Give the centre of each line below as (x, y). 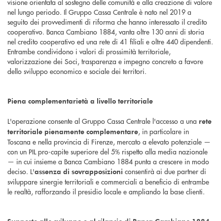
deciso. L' (21, 171)
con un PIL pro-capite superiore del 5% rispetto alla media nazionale (108, 152)
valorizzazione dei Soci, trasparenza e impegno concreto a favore (105, 61)
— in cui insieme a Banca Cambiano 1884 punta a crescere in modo (108, 162)
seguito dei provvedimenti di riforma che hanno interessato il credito (107, 22)
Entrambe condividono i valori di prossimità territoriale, (89, 52)
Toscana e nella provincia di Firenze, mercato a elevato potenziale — (109, 142)
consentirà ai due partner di (165, 171)
